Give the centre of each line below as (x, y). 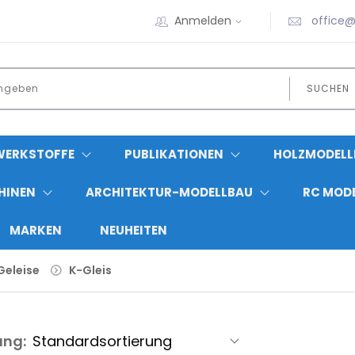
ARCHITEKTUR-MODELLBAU (169, 192)
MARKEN (36, 230)
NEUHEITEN (134, 230)
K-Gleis (90, 270)
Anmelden (202, 21)
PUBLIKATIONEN (174, 154)
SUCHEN (328, 89)
